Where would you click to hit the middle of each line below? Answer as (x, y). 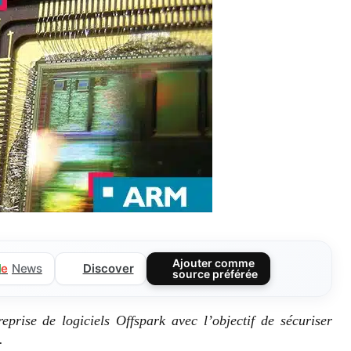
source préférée (215, 273)
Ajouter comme (214, 262)
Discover (108, 268)
